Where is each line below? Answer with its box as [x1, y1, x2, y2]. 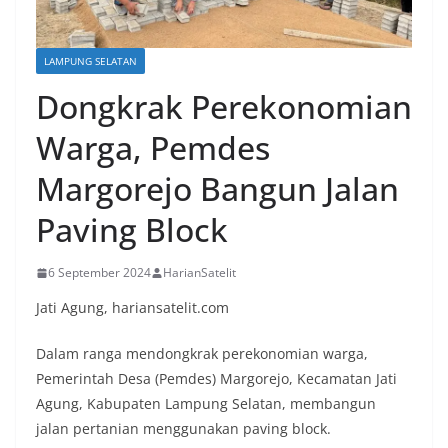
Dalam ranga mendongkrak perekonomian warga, [36, 344, 368, 364]
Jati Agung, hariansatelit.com [36, 298, 229, 318]
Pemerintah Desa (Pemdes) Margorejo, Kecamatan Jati [36, 369, 397, 389]
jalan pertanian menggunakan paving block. [36, 419, 331, 439]
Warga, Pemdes [36, 126, 270, 170]
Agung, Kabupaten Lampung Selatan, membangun [36, 394, 376, 414]
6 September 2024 [48, 264, 151, 282]
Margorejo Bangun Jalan [36, 167, 399, 211]
